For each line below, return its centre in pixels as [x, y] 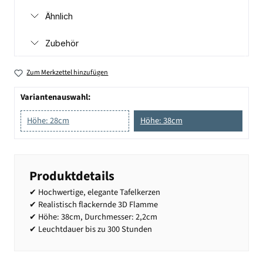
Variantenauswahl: [55, 97]
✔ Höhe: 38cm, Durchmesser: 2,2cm [93, 217]
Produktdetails [72, 176]
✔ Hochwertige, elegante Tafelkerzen [95, 192]
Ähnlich [59, 16]
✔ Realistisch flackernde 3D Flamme [94, 204]
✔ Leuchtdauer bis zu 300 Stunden [91, 229]
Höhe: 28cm [48, 120]
